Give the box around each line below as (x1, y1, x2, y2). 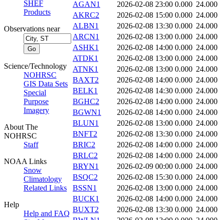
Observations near (4, 25, 60, 33)
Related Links (24, 184, 67, 192)
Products (24, 8, 51, 16)
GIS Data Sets (24, 80, 68, 88)
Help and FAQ (24, 209, 70, 218)
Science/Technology (4, 62, 67, 70)
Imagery (24, 106, 49, 114)
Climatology (24, 175, 62, 183)
